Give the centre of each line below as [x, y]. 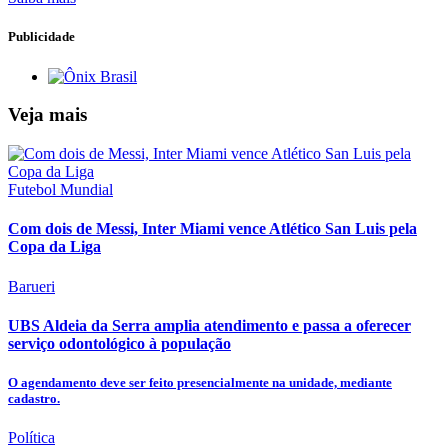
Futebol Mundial [60, 189]
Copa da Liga [54, 247]
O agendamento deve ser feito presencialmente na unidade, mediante [200, 382]
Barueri [31, 286]
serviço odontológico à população [119, 343]
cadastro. [34, 398]
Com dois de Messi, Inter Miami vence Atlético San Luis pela [212, 229]
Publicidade [41, 37]
